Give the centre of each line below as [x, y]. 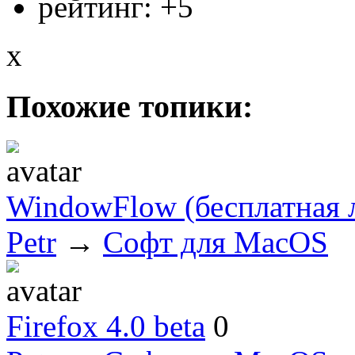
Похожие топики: [130, 107]
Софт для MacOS [216, 242]
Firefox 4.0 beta [106, 326]
